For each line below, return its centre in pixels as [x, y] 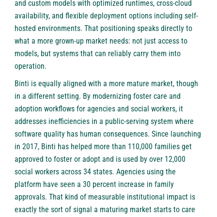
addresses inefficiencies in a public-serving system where [104, 121]
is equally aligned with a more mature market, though [114, 83]
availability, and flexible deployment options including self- [106, 15]
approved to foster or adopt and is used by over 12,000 [100, 159]
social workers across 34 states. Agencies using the [95, 171]
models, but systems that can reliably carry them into [98, 53]
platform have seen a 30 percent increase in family [94, 184]
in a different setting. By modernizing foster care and [98, 96]
